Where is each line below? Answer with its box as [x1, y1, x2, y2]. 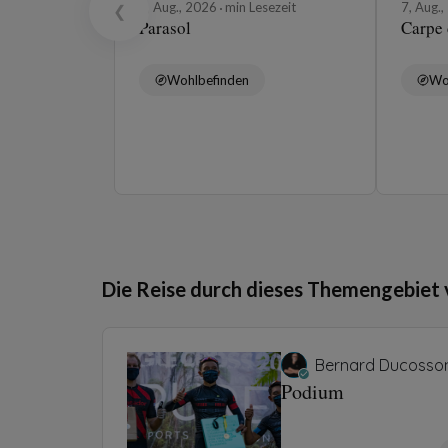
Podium [281, 377, 344, 405]
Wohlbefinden [167, 71, 249, 88]
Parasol [139, 15, 191, 39]
